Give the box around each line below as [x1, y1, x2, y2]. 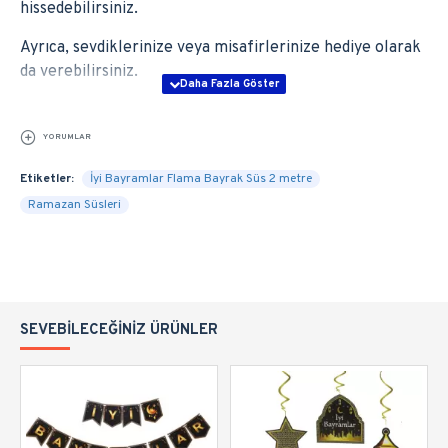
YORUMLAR [43, 132, 91, 142]
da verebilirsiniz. [20, 62, 138, 82]
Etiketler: [20, 171, 74, 187]
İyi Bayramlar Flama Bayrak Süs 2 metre [90, 171, 312, 187]
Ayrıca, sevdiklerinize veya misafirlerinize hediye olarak [20, 38, 421, 58]
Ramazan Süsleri [28, 197, 121, 213]
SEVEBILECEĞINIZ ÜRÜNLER [20, 321, 218, 340]
